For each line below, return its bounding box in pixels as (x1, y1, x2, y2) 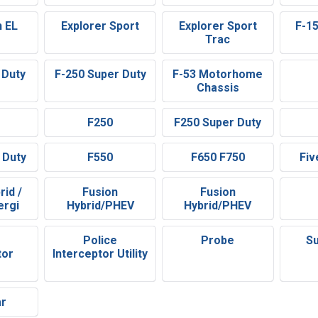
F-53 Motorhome (172, 67, 263, 82)
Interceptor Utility (53, 247, 148, 261)
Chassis (196, 81, 239, 95)
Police (83, 234, 118, 248)
